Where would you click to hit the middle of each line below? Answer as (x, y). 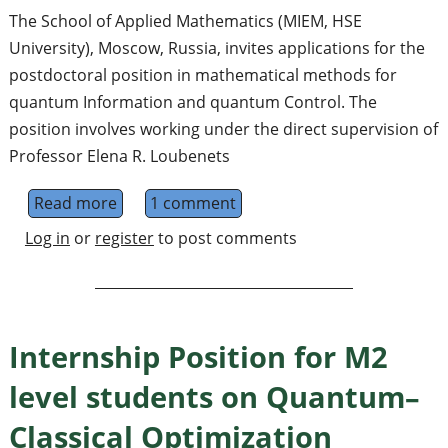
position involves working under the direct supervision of (223, 128)
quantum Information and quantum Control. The (192, 101)
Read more (75, 202)
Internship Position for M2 (198, 356)
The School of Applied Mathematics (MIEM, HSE (185, 20)
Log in (47, 237)
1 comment (193, 202)
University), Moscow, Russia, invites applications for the (216, 47)
